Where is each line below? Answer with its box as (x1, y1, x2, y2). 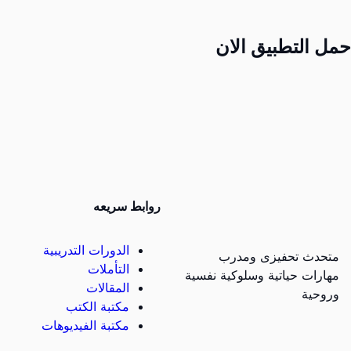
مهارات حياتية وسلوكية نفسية (185, 267, 339, 283)
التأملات (88, 261, 129, 277)
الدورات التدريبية (43, 242, 129, 258)
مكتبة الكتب (66, 299, 129, 314)
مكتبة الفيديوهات (42, 317, 129, 333)
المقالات (86, 280, 129, 295)
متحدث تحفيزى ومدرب (219, 248, 339, 264)
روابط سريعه (93, 198, 161, 214)
